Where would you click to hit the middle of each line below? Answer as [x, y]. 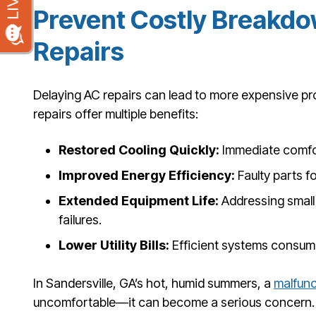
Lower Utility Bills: [114, 245]
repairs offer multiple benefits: [116, 114]
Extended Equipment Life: [139, 200]
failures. [80, 219]
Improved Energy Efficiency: [147, 175]
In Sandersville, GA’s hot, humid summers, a [153, 283]
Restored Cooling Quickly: [139, 150]
